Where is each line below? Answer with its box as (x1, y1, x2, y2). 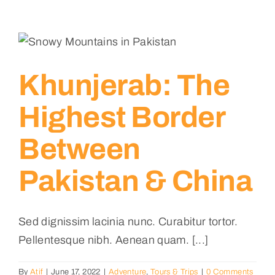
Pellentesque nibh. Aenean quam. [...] (18, 233, 209, 246)
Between (18, 133, 141, 165)
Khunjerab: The (18, 69, 230, 101)
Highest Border (18, 101, 225, 133)
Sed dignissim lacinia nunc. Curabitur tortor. (18, 215, 238, 228)
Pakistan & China (18, 165, 253, 197)
